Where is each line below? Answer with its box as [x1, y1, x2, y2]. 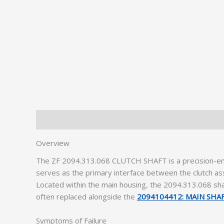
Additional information [85, 114, 159, 125]
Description [36, 114, 75, 125]
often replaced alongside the [36, 191, 137, 201]
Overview [36, 138, 69, 148]
